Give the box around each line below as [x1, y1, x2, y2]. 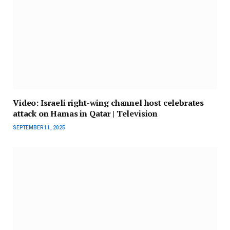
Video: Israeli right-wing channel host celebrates [13, 97, 204, 109]
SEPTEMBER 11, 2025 [13, 125, 65, 131]
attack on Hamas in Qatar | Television [13, 108, 158, 120]
